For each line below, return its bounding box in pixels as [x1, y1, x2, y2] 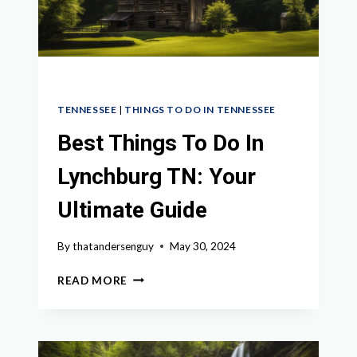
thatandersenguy [73, 239, 155, 253]
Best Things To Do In [57, 129, 264, 156]
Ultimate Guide [57, 196, 207, 223]
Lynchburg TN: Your [57, 163, 256, 190]
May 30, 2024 [170, 239, 237, 253]
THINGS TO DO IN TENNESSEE [124, 104, 277, 116]
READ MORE [57, 273, 128, 287]
